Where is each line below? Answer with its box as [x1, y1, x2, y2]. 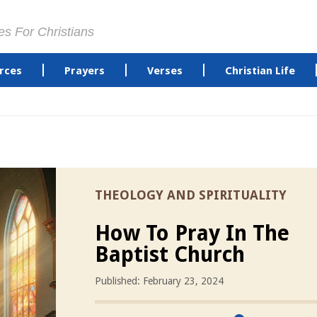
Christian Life [224, 64, 295, 77]
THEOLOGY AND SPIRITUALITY [95, 188, 287, 202]
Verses [146, 64, 183, 77]
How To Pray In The [95, 221, 289, 246]
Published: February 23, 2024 [95, 275, 224, 287]
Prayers [64, 64, 105, 77]
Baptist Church [95, 242, 245, 267]
